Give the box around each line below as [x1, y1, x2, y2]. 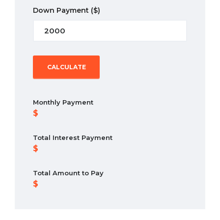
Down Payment [33, 6, 91, 15]
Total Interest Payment [33, 134, 112, 142]
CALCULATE [47, 63, 86, 71]
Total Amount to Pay [33, 169, 104, 177]
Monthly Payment [33, 98, 93, 107]
